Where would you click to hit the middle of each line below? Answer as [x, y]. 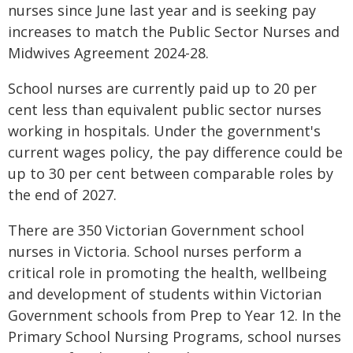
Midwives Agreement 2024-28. [108, 53]
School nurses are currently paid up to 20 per [162, 88]
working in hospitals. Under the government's [164, 131]
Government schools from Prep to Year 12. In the [175, 315]
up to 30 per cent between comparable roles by [171, 173]
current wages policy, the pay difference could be [175, 152]
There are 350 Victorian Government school [156, 230]
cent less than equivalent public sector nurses [165, 110]
